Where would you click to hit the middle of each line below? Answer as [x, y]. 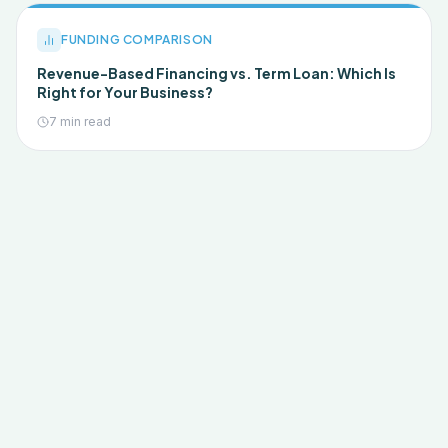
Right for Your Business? [125, 92]
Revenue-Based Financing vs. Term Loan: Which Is [216, 73]
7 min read [80, 121]
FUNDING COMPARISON [137, 39]
